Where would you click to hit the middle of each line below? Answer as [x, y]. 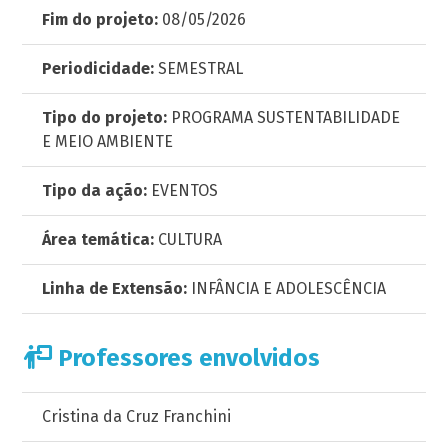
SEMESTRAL [199, 68]
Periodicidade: [98, 68]
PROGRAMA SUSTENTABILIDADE [284, 117]
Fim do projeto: [100, 19]
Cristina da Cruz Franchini [137, 416]
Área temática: [98, 239]
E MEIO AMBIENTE [108, 141]
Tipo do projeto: [105, 117]
